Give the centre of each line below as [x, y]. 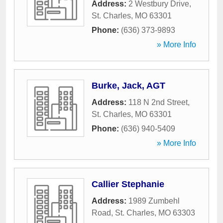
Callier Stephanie [128, 184]
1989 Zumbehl [154, 201]
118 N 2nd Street [158, 102]
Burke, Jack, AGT [128, 86]
